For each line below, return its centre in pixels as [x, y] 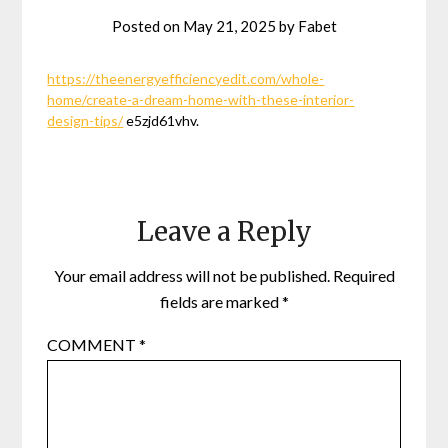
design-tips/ [85, 120]
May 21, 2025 [229, 25]
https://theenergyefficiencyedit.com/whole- [186, 78]
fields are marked [220, 301]
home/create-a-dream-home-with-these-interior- [201, 99]
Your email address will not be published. [191, 275]
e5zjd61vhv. [161, 120]
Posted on [147, 25]
